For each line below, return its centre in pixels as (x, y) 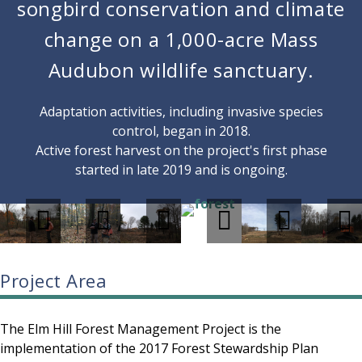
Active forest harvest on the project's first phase (181, 150)
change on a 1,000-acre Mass (181, 39)
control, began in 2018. (181, 131)
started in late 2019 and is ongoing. (181, 170)
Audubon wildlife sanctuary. (181, 70)
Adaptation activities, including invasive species (181, 112)
